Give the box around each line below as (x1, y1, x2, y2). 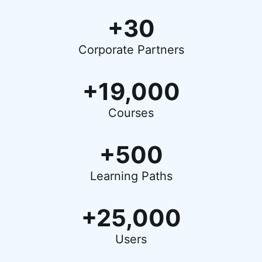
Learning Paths (89, 169, 173, 183)
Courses (108, 106, 154, 120)
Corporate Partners (78, 43, 184, 57)
